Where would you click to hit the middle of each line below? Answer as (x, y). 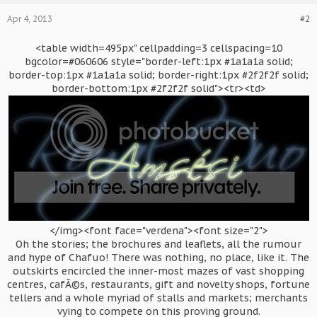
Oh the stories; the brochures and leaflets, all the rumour (158, 244)
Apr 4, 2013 (30, 19)
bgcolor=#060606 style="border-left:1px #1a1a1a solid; (158, 62)
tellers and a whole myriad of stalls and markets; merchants (158, 298)
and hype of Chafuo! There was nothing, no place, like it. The (158, 258)
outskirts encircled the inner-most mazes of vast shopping (158, 271)
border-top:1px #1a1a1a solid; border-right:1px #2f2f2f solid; (158, 75)
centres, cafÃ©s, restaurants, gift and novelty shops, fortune (158, 284)
